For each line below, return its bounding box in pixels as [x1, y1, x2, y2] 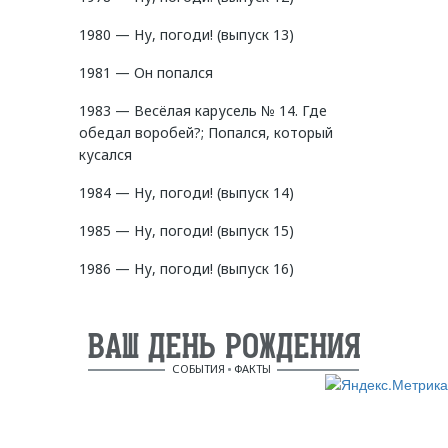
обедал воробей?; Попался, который [79, 123, 333, 143]
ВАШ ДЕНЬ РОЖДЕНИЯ [87, 325, 361, 368]
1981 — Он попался [79, 63, 213, 83]
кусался [79, 145, 132, 165]
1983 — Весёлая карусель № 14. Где [79, 101, 327, 121]
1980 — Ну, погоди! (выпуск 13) [79, 25, 294, 45]
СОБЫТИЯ [171, 361, 225, 377]
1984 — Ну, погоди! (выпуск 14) [79, 183, 294, 203]
